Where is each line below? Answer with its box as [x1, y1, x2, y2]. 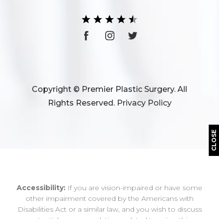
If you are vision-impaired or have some [66, 183, 202, 193]
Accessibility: [17, 183, 66, 193]
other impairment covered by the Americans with [25, 194, 194, 203]
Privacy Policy [116, 98, 172, 108]
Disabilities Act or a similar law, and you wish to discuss [17, 205, 202, 214]
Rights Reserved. [47, 98, 117, 108]
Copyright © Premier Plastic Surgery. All [32, 85, 187, 94]
